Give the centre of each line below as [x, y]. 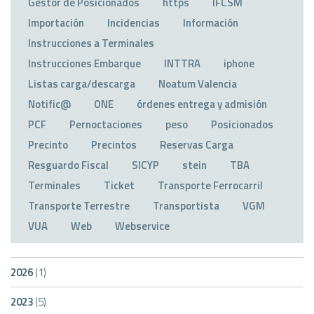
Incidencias [134, 23]
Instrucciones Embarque [84, 64]
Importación [56, 23]
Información [211, 23]
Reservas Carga [197, 145]
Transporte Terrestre [79, 206]
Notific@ [49, 104]
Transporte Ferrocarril [210, 186]
